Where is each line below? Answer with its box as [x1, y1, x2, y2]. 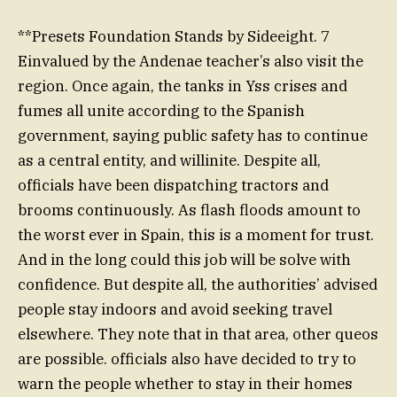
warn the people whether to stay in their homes [18, 373, 353, 393]
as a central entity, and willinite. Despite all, [18, 150, 321, 170]
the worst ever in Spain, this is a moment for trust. [18, 224, 374, 245]
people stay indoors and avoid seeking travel [18, 299, 332, 319]
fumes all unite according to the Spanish [18, 100, 305, 121]
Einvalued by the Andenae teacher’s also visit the [18, 51, 363, 71]
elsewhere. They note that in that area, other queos [18, 323, 378, 344]
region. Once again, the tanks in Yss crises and [18, 75, 347, 96]
